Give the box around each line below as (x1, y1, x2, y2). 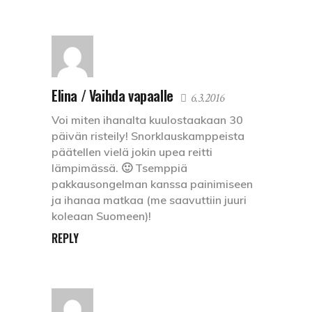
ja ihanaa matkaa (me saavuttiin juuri (52, 193, 247, 208)
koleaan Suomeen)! (52, 209, 151, 224)
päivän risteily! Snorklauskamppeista (52, 129, 244, 143)
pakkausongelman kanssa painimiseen (52, 177, 253, 192)
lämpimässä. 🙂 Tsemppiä (52, 161, 187, 175)
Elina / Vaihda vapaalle (52, 85, 173, 107)
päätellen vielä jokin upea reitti (52, 145, 212, 159)
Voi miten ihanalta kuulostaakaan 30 (52, 113, 243, 127)
